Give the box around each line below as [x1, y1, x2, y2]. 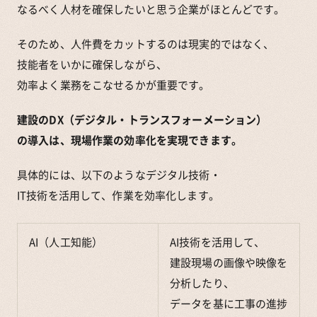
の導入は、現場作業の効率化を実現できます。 [17, 132, 242, 148]
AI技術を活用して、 [170, 234, 265, 250]
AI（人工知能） [29, 234, 103, 250]
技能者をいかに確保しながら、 [17, 56, 167, 72]
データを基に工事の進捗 [170, 295, 288, 311]
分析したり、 [170, 275, 234, 291]
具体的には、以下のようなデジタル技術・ [17, 166, 221, 183]
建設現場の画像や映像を [170, 254, 288, 270]
